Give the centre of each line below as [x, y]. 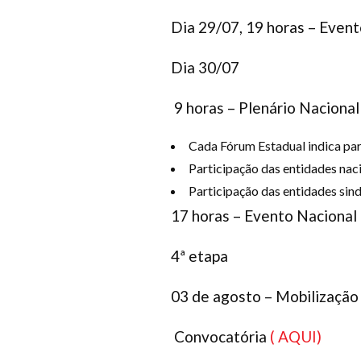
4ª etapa [199, 255]
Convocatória [220, 336]
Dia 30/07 [205, 67]
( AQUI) [297, 336]
